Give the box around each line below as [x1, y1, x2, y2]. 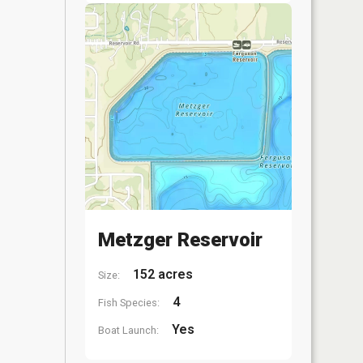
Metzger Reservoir [98, 228, 263, 251]
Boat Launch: [98, 324, 159, 336]
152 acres [130, 267, 193, 282]
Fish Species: [98, 297, 160, 309]
